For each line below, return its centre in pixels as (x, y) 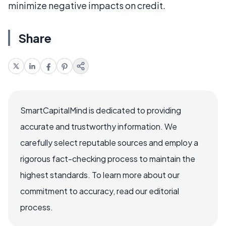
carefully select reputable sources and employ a (109, 142)
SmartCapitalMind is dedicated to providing (101, 110)
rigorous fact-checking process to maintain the (108, 158)
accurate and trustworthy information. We (99, 126)
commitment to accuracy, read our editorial (100, 191)
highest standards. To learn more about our (100, 175)
